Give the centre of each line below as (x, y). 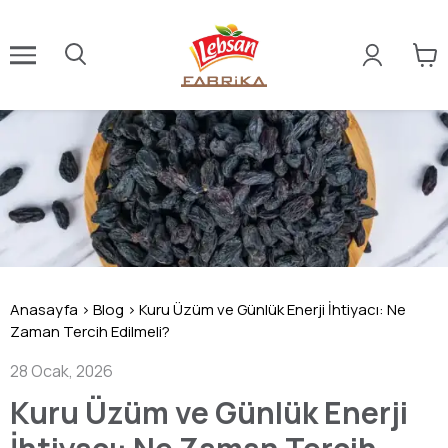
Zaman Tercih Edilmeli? (90, 331)
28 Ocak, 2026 (61, 370)
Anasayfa (44, 309)
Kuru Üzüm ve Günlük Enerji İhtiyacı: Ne (272, 309)
